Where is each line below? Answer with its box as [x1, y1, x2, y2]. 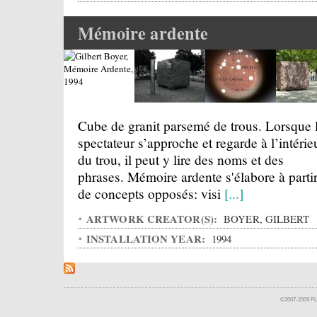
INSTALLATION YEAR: [86, 231, 209, 246]
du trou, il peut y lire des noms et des [78, 150, 284, 168]
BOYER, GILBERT [221, 212, 310, 226]
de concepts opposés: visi [78, 184, 224, 202]
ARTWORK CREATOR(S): [86, 211, 221, 226]
